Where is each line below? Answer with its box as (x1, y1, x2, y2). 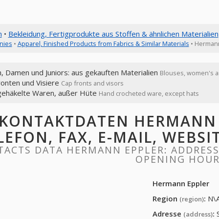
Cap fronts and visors (61, 79, 124, 88)
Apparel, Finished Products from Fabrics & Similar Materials (17, 39, 189, 48)
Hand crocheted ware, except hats (98, 89, 199, 98)
